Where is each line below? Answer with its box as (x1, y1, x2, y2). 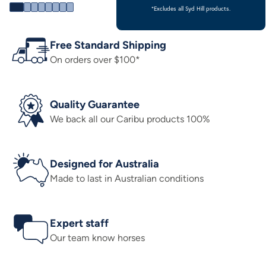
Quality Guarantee (50, 98, 140, 111)
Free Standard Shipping (50, 39, 166, 52)
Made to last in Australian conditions (50, 173, 204, 184)
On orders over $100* (50, 54, 140, 65)
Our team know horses (50, 232, 145, 243)
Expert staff (50, 217, 109, 230)
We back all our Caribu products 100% (50, 113, 210, 125)
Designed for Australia (50, 157, 159, 170)
